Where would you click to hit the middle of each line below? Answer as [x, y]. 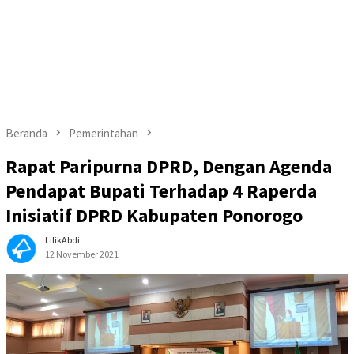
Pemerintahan [104, 133]
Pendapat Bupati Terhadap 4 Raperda [161, 191]
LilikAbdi [62, 240]
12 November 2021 [82, 254]
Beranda [26, 133]
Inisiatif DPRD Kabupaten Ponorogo [154, 216]
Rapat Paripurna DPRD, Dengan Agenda [169, 167]
